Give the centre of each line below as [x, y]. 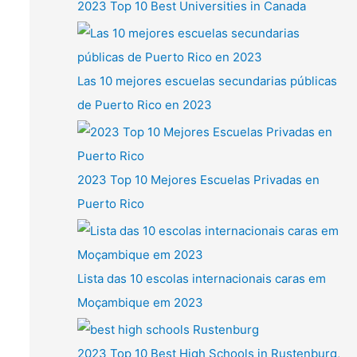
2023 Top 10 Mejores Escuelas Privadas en [198, 179]
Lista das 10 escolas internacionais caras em [201, 278]
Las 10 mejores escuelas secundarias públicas [207, 81]
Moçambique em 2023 [140, 302]
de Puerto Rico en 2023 [144, 105]
